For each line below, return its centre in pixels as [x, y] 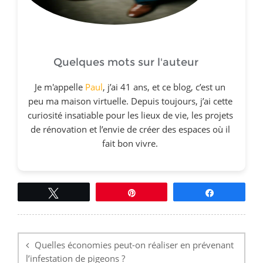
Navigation [38, 220]
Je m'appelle [60, 87]
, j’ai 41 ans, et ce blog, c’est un [164, 87]
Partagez [237, 192]
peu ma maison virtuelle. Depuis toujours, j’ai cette [130, 101]
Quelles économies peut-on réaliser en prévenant [134, 245]
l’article [31, 244]
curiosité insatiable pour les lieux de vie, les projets [130, 115]
